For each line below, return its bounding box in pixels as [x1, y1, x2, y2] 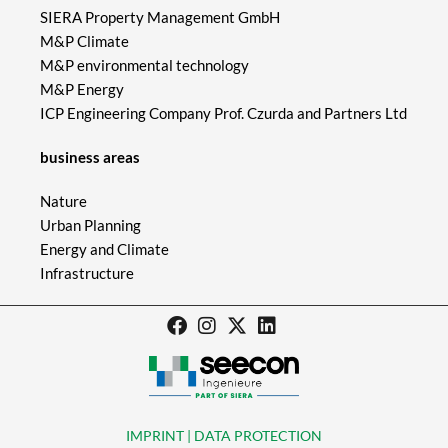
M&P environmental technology [40, 55, 252, 74]
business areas [40, 147, 140, 166]
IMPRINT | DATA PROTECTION [126, 427, 322, 445]
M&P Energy [40, 79, 127, 98]
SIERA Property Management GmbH [40, 7, 280, 26]
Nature [40, 191, 87, 210]
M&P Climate [40, 31, 129, 50]
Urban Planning [40, 215, 141, 234]
